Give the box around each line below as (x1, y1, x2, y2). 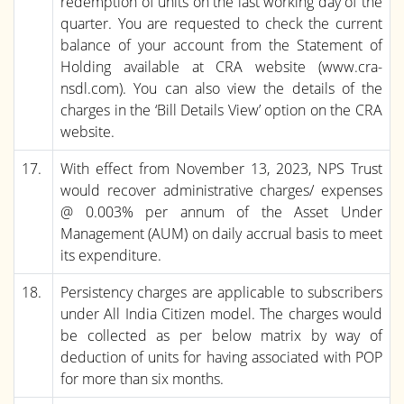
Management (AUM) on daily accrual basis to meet (60, 223, 382, 243)
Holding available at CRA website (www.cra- (60, 56, 382, 77)
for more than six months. (60, 368, 224, 389)
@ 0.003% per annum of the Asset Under (60, 201, 382, 222)
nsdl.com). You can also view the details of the (60, 78, 382, 98)
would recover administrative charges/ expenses (60, 179, 382, 200)
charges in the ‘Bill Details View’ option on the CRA (60, 99, 382, 120)
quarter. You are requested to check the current (60, 13, 382, 33)
